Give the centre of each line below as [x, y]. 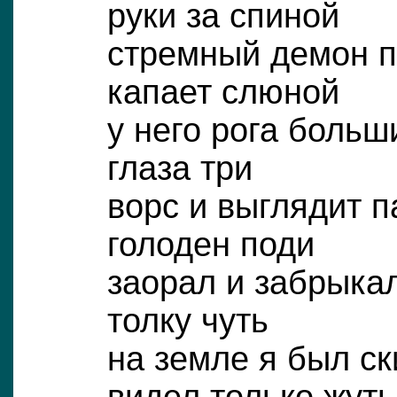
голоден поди [210, 244]
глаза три [179, 168]
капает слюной [223, 92]
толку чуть [187, 320]
